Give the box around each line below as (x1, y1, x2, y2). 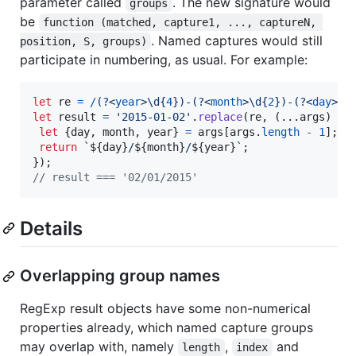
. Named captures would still (151, 32, 327, 48)
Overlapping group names (20, 266, 220, 286)
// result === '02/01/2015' (33, 170, 198, 184)
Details (20, 216, 83, 240)
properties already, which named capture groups (20, 319, 313, 336)
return (39, 140, 77, 153)
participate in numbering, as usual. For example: (20, 51, 308, 68)
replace (198, 110, 242, 123)
